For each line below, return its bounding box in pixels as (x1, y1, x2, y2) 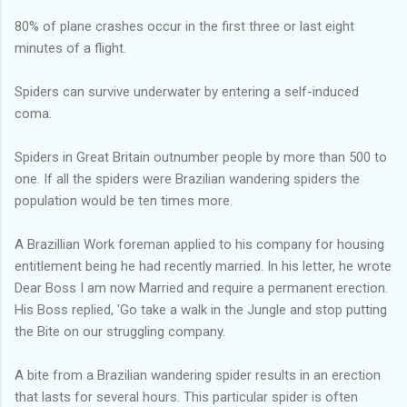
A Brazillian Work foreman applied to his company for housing (15, 235, 384, 253)
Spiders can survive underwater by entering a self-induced (15, 83, 359, 100)
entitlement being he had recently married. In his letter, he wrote (15, 257, 392, 274)
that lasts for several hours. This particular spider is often (15, 388, 358, 405)
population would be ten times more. (15, 192, 233, 209)
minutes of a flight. (15, 39, 126, 56)
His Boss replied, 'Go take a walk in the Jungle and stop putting (15, 301, 387, 318)
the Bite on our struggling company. (15, 323, 225, 340)
